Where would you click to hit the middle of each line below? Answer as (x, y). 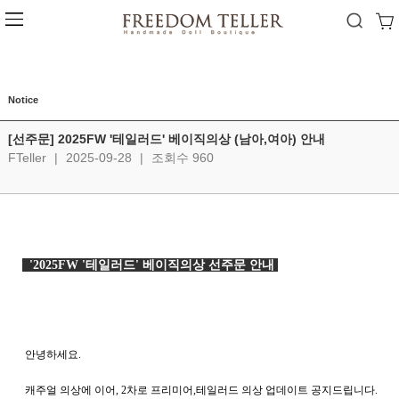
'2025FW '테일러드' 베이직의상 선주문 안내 (150, 265)
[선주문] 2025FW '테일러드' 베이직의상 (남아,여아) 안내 (167, 139)
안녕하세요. (54, 354)
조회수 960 (181, 158)
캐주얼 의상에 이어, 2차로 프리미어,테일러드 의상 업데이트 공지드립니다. (201, 390)
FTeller (29, 158)
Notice (23, 100)
